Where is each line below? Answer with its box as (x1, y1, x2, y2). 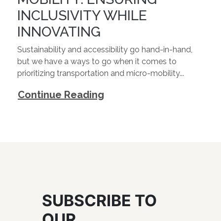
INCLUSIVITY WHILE (17, 7, 147, 24)
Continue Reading (18, 89, 104, 101)
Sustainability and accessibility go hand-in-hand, (17, 45, 192, 55)
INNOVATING (17, 24, 101, 40)
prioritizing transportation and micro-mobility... (17, 69, 184, 78)
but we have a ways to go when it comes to (17, 57, 177, 67)
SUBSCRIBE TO (42, 191, 157, 211)
